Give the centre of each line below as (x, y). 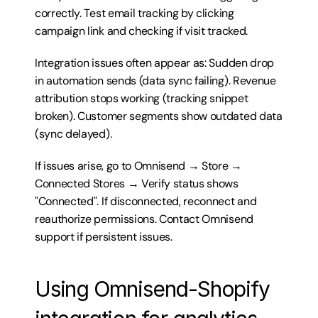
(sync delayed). (73, 134)
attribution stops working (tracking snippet (142, 98)
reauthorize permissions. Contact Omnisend (144, 219)
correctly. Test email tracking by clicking (135, 13)
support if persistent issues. (104, 237)
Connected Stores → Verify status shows (137, 183)
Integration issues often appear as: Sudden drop (154, 63)
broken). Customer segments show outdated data (159, 116)
